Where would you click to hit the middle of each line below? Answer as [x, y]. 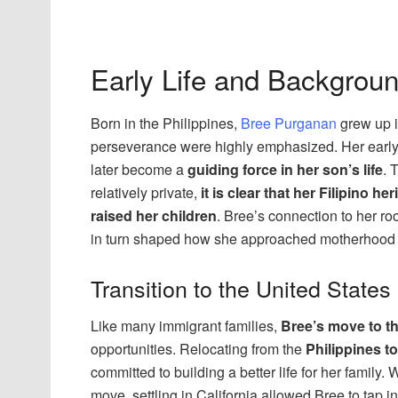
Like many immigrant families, [186, 326]
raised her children [154, 215]
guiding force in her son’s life [285, 169]
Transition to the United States [241, 287]
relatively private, [146, 192]
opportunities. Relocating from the [198, 349]
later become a [139, 169]
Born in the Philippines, [166, 123]
